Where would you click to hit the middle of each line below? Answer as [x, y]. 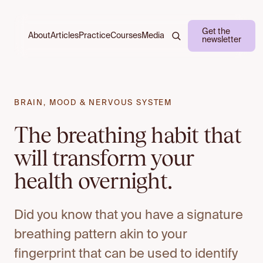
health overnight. [93, 180]
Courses [126, 36]
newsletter [222, 40]
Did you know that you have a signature [129, 215]
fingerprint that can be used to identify [126, 254]
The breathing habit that [128, 134]
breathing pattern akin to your [101, 235]
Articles [65, 36]
